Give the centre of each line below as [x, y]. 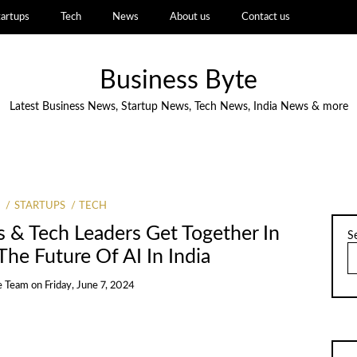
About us [190, 17]
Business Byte [178, 81]
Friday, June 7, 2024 [89, 286]
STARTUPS [39, 206]
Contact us [265, 17]
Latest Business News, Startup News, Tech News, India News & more [178, 107]
